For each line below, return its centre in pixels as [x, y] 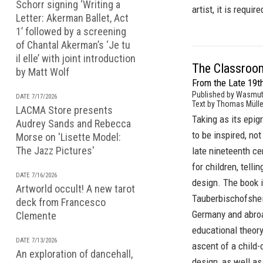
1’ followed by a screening [71, 31]
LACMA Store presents [64, 110]
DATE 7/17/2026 [36, 97]
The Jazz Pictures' [55, 151]
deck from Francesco [61, 202]
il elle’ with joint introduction [76, 58]
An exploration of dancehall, [74, 254]
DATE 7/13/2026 [36, 240]
